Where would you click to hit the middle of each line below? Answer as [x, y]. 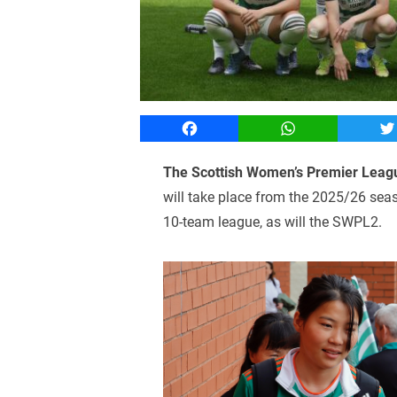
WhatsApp [320, 128]
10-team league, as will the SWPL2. [273, 222]
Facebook [220, 128]
